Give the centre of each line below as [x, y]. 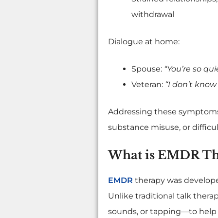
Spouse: [147, 69]
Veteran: [148, 84]
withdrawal [153, 14]
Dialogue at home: [144, 42]
